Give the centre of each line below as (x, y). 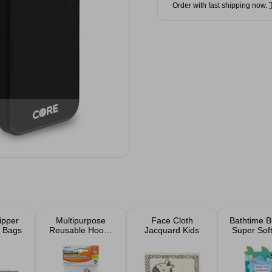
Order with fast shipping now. (220, 5)
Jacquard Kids (172, 230)
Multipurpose (81, 220)
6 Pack (81, 240)
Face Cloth (172, 220)
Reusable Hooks (81, 230)
